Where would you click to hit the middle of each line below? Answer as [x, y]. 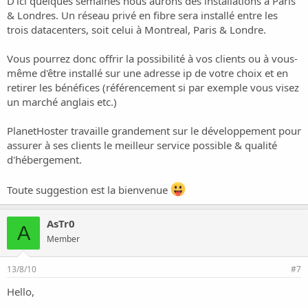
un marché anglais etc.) [62, 102]
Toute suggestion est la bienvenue [89, 190]
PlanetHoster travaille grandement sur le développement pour [154, 131]
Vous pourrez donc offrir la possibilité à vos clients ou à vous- [152, 58]
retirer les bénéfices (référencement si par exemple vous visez [153, 87]
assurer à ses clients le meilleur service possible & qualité [142, 145]
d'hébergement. [44, 159]
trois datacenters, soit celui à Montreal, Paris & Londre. [136, 30]
